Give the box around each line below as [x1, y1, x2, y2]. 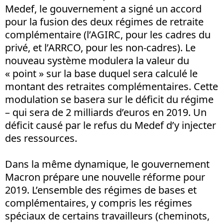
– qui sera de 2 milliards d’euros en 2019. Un [5, 105, 207, 119]
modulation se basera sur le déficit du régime [5, 92, 214, 106]
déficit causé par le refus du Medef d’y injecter [5, 118, 216, 132]
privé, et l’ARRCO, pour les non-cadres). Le [5, 40, 196, 54]
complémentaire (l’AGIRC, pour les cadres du [5, 27, 211, 41]
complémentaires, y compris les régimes [5, 196, 192, 210]
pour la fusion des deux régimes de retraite [5, 14, 204, 28]
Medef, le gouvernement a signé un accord [5, 1, 202, 15]
